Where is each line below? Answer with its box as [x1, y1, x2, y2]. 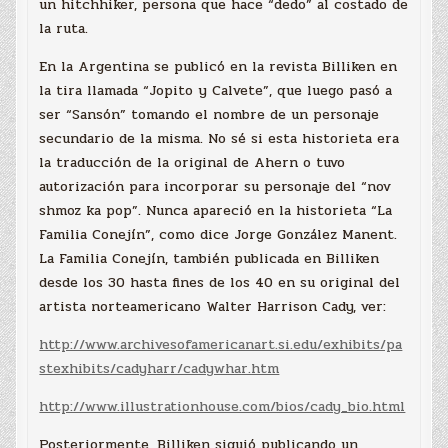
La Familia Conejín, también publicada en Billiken [39, 247, 380, 269]
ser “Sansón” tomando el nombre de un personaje [39, 103, 380, 125]
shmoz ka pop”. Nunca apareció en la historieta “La [39, 199, 393, 221]
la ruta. [39, 17, 89, 39]
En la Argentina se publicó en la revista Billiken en [39, 55, 398, 77]
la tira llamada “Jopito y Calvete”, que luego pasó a [39, 79, 393, 101]
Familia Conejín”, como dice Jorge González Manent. [39, 223, 398, 245]
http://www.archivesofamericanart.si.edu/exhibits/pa [39, 333, 403, 355]
